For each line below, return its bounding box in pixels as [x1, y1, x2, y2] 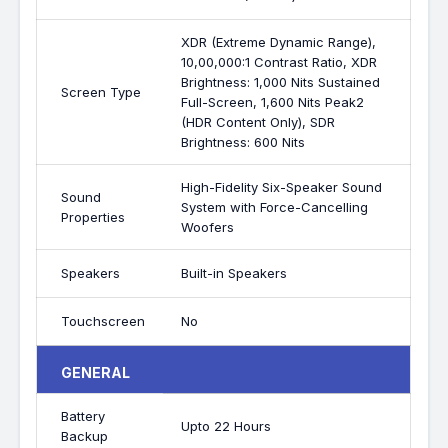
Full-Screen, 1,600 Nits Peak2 [181, 94, 365, 110]
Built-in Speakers [181, 265, 288, 281]
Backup [61, 428, 109, 444]
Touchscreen [61, 313, 146, 329]
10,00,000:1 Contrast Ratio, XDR [181, 54, 378, 70]
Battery [61, 408, 106, 424]
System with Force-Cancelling [181, 199, 369, 215]
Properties [61, 209, 126, 225]
